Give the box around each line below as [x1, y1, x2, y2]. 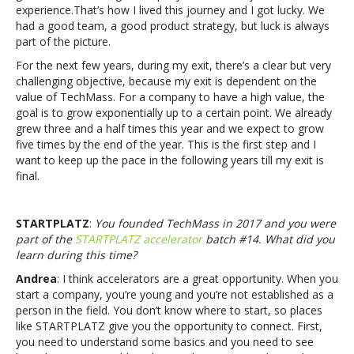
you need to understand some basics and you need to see [16, 333, 314, 349]
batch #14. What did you [202, 231, 335, 247]
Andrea [16, 270, 57, 286]
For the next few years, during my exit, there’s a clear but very [16, 57, 331, 73]
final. [16, 168, 40, 183]
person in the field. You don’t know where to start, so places [16, 302, 322, 318]
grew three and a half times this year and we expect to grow [16, 120, 324, 136]
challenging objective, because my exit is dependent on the [16, 73, 317, 88]
